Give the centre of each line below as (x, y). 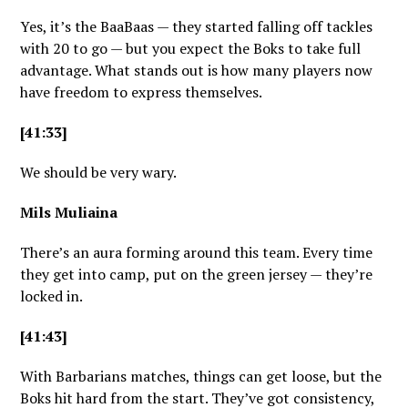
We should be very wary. (99, 172)
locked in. (52, 296)
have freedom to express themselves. (142, 92)
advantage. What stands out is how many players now (197, 70)
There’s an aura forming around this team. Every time (197, 252)
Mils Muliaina (69, 212)
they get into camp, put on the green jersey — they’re (197, 274)
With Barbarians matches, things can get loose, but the (201, 376)
